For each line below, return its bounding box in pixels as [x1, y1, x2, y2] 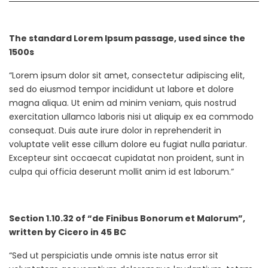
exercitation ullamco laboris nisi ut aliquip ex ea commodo [9, 111, 254, 123]
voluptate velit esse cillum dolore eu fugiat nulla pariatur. [9, 138, 247, 150]
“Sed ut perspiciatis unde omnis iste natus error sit [9, 249, 218, 261]
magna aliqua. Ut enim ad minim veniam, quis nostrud [9, 97, 236, 109]
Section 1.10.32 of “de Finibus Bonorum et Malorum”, [9, 212, 245, 224]
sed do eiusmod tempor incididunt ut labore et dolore [9, 83, 234, 95]
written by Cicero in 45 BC [9, 226, 126, 238]
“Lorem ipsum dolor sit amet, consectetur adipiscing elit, [9, 69, 245, 81]
